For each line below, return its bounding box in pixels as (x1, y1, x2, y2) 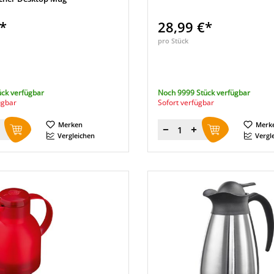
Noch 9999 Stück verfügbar (157, 87, 250, 98)
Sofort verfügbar (157, 97, 214, 108)
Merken (58, 120, 83, 129)
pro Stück (157, 36, 188, 45)
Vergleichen (57, 131, 95, 140)
